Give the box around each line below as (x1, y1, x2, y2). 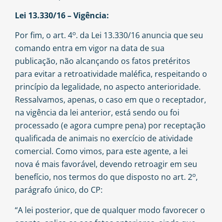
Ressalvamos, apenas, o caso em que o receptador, (15, 94, 206, 106)
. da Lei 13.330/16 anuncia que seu (76, 30, 203, 41)
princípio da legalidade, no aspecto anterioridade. (15, 81, 201, 93)
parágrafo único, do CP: (15, 184, 103, 196)
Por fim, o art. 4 (15, 30, 72, 41)
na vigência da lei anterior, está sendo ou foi (15, 107, 179, 118)
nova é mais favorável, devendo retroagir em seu (15, 159, 197, 170)
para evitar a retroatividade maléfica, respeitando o (15, 68, 207, 80)
